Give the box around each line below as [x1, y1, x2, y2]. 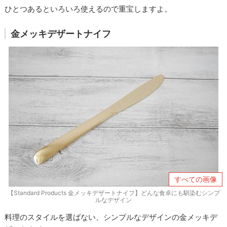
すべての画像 [174, 174, 217, 183]
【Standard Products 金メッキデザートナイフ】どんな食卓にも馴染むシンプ [7, 188, 220, 197]
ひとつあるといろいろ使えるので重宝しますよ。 [5, 4, 172, 14]
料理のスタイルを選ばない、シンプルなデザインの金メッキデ [5, 212, 218, 222]
